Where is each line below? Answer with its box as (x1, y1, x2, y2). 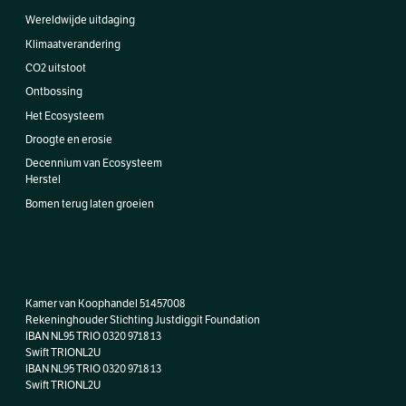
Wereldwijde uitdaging (25, 14, 135, 27)
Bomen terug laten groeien (25, 197, 154, 210)
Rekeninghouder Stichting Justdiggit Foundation (25, 314, 260, 327)
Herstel (25, 173, 61, 187)
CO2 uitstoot (25, 61, 86, 74)
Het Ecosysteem (25, 109, 104, 122)
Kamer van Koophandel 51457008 (25, 297, 185, 311)
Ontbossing (25, 85, 82, 99)
